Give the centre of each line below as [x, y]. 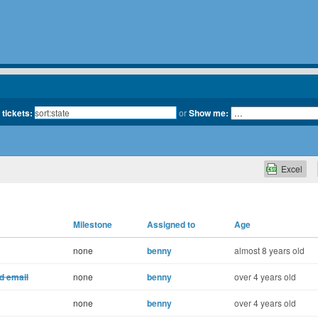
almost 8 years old [269, 250]
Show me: [208, 113]
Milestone [93, 224]
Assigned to [171, 224]
